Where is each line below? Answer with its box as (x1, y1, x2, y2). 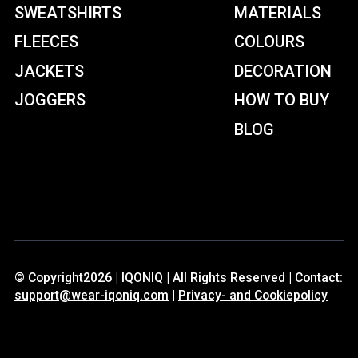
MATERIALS (234, 2, 321, 22)
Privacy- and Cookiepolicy (178, 287, 328, 303)
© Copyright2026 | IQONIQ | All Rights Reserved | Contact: (14, 269, 343, 285)
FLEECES (14, 32, 78, 52)
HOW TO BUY (234, 90, 329, 110)
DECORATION (234, 61, 332, 81)
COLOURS (234, 32, 304, 52)
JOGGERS (14, 90, 86, 110)
